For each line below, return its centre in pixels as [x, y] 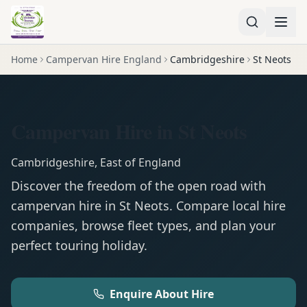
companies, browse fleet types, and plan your [143, 225]
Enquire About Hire [162, 294]
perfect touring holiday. [79, 245]
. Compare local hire [228, 206]
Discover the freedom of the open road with [138, 186]
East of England [140, 162]
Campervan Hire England [104, 59]
